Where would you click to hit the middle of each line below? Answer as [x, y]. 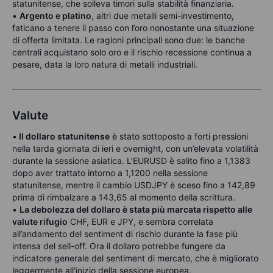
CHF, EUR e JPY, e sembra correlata [140, 222]
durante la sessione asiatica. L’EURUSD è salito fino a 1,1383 [131, 161]
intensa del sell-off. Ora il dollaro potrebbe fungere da [119, 246]
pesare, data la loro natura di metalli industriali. [105, 65]
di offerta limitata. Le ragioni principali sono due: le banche [129, 40]
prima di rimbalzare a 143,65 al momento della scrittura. [124, 197]
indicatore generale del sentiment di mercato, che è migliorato [135, 258]
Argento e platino [55, 16]
